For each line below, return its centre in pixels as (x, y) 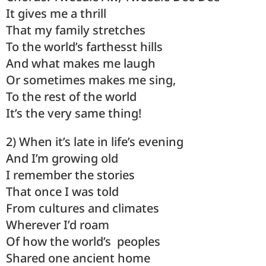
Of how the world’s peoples (83, 242)
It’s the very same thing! (74, 113)
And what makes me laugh (81, 64)
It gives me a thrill (56, 14)
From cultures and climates (83, 208)
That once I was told (62, 192)
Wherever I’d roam (58, 225)
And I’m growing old (62, 159)
